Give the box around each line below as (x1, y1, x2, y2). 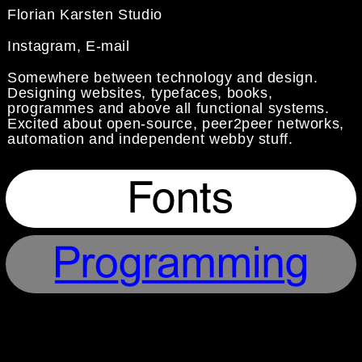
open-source (106, 115, 193, 132)
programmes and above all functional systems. (7, 99, 330, 116)
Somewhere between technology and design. (7, 69, 318, 86)
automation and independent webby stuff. (7, 130, 293, 147)
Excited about (7, 115, 107, 132)
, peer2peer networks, (192, 115, 344, 132)
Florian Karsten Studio (7, 6, 162, 23)
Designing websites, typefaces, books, (7, 84, 273, 101)
